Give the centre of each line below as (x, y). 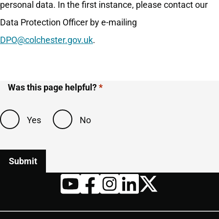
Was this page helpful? (52, 88)
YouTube (78, 204)
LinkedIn (136, 204)
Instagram (120, 204)
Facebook (99, 204)
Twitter (153, 202)
